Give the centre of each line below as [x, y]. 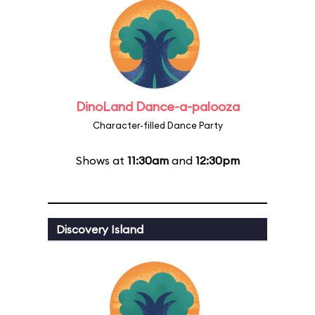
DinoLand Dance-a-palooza [157, 107]
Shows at [101, 160]
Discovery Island [100, 229]
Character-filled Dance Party [157, 125]
